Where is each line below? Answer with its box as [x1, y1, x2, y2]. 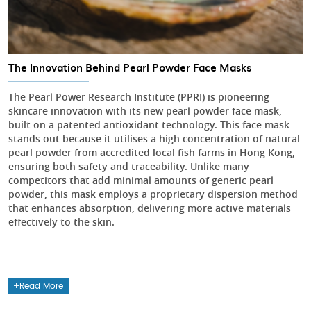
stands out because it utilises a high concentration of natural [8, 132, 300, 146]
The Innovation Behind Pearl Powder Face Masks [8, 60, 251, 76]
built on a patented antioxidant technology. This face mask [8, 118, 289, 132]
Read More [19, 282, 64, 291]
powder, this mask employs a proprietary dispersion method [8, 187, 298, 201]
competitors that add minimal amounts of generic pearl [8, 174, 274, 187]
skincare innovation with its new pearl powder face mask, [8, 104, 282, 118]
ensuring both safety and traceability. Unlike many [8, 160, 249, 174]
